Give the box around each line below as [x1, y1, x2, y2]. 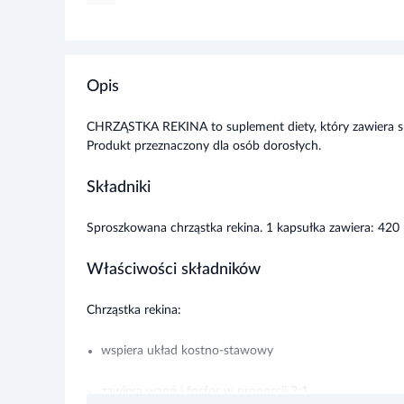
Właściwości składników [87, 234, 261, 251]
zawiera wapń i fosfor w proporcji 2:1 [101, 357, 308, 371]
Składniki [87, 151, 151, 169]
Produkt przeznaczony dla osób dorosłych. [87, 112, 321, 125]
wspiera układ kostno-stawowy [101, 317, 273, 330]
